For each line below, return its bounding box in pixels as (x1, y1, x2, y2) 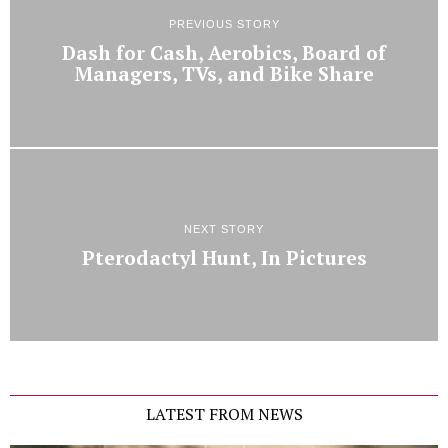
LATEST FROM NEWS (145, 403, 303, 426)
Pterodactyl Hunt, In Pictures (81, 244, 367, 271)
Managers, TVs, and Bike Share (74, 60, 374, 87)
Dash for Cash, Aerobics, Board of (62, 39, 386, 66)
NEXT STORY (184, 222, 264, 235)
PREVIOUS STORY (168, 17, 280, 30)
